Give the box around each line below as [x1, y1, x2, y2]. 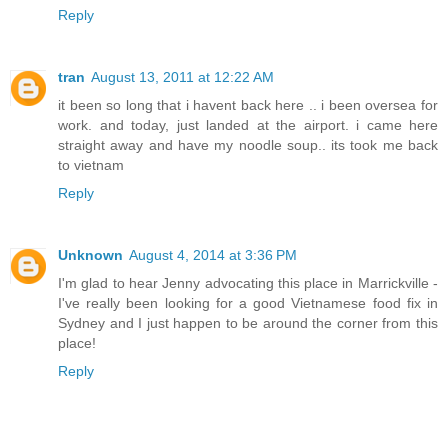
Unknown [58, 247, 123, 264]
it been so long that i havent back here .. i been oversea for [58, 97, 438, 114]
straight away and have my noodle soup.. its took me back [58, 137, 438, 154]
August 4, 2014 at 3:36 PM [129, 247, 297, 264]
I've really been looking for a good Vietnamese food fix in [58, 295, 438, 312]
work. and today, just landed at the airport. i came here [58, 117, 438, 134]
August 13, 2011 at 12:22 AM [91, 69, 274, 86]
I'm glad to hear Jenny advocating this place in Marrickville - [58, 275, 438, 292]
